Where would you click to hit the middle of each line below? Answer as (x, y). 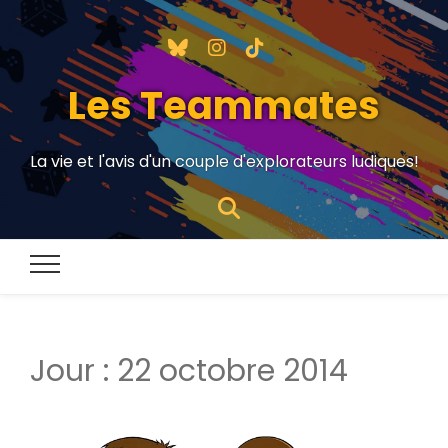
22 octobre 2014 (232, 371)
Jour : (73, 371)
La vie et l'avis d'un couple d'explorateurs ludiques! (224, 161)
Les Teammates (224, 105)
